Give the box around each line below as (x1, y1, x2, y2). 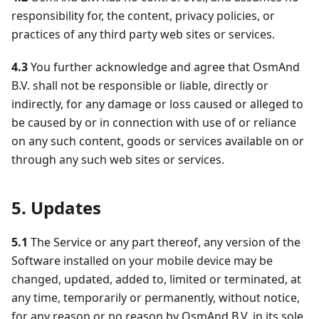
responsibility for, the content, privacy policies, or (11, 8, 275, 23)
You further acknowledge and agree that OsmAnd (28, 59, 300, 75)
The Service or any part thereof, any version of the (28, 234, 300, 250)
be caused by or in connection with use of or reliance (11, 115, 296, 130)
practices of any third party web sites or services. (11, 26, 275, 42)
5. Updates (11, 196, 101, 219)
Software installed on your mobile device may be (11, 253, 273, 268)
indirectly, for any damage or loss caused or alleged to (11, 96, 303, 112)
